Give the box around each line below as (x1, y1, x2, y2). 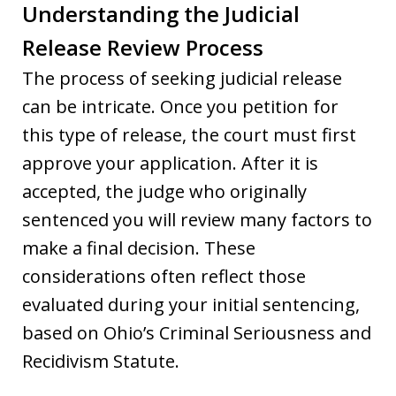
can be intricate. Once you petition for (22, 94, 339, 118)
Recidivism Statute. (22, 348, 179, 373)
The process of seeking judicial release (22, 65, 342, 90)
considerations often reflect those (22, 263, 306, 288)
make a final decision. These (22, 235, 255, 260)
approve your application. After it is (22, 150, 318, 175)
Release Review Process (22, 32, 263, 62)
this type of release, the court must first (22, 122, 356, 147)
